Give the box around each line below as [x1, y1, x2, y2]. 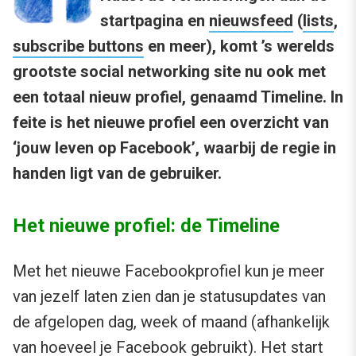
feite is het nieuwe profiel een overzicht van [13, 113, 329, 133]
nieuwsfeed [209, 11, 293, 31]
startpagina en [100, 11, 209, 31]
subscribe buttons [13, 37, 144, 56]
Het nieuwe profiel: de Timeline [13, 215, 280, 238]
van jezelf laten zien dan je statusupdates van [13, 287, 326, 307]
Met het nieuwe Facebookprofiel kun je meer [13, 261, 325, 281]
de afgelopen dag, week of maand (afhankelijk [13, 312, 330, 332]
